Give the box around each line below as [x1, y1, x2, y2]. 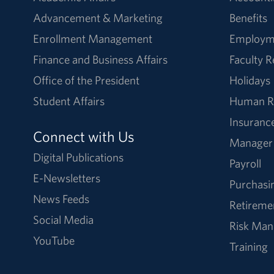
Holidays [229, 72, 270, 87]
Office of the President [32, 72, 139, 87]
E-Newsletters [32, 170, 100, 185]
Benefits [229, 10, 267, 25]
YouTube [32, 232, 75, 248]
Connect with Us [32, 127, 135, 146]
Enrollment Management [32, 31, 152, 46]
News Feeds [32, 191, 89, 206]
